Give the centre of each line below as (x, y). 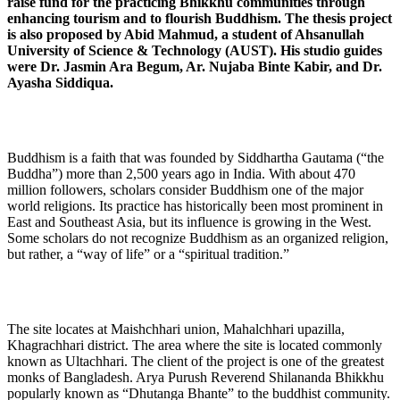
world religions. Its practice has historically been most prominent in (195, 205)
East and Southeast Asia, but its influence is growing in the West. (189, 221)
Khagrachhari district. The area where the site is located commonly (195, 345)
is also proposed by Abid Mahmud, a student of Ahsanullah (186, 34)
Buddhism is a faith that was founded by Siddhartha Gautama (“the (196, 157)
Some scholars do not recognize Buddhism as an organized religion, (198, 237)
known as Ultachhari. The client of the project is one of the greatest (196, 361)
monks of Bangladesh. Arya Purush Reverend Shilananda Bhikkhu (196, 377)
